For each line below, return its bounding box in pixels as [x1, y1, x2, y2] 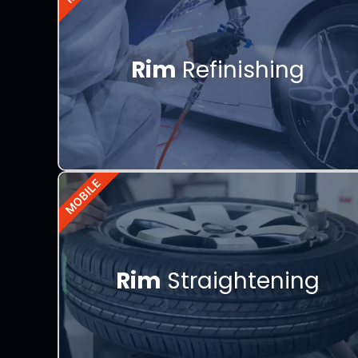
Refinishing [176, 54, 304, 86]
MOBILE [62, 175, 104, 217]
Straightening [161, 265, 320, 296]
